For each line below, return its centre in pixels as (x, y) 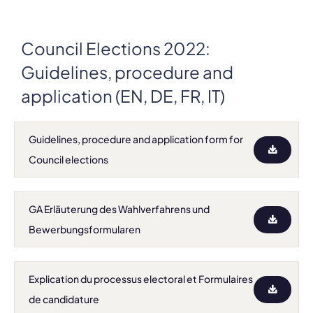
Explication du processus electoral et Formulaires (141, 279)
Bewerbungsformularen (85, 229)
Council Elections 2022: (116, 48)
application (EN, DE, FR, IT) (123, 96)
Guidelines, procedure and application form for (136, 139)
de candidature (64, 299)
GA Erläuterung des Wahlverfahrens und (119, 209)
